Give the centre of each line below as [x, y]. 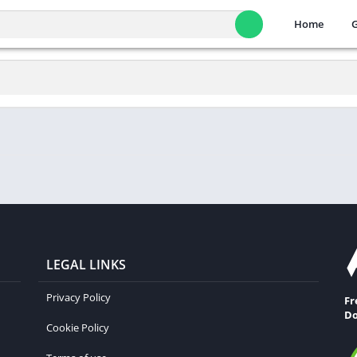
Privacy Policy [78, 297]
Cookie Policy [78, 328]
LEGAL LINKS [86, 265]
